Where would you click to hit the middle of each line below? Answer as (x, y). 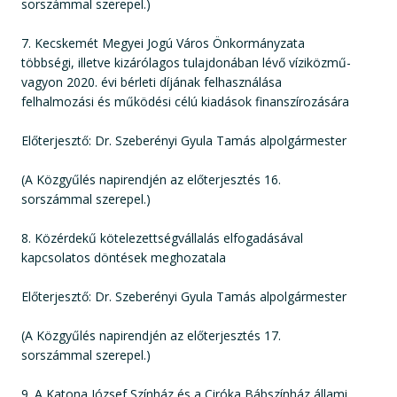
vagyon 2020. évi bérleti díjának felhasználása (152, 82)
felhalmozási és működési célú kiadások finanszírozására (185, 101)
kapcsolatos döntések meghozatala (124, 257)
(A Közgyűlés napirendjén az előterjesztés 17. (151, 335)
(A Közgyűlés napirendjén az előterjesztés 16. (151, 179)
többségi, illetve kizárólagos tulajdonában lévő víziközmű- (186, 62)
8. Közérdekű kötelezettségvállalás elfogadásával (162, 238)
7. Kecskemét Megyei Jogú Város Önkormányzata (163, 43)
